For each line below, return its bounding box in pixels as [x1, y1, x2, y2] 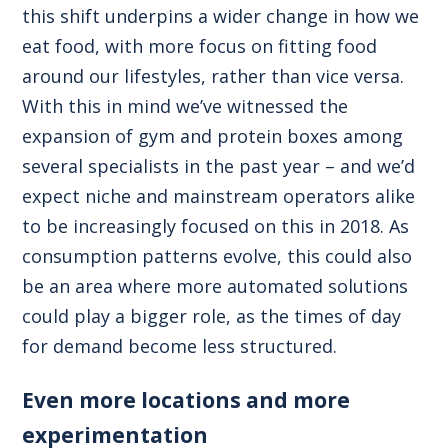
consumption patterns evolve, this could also [22, 243, 413, 268]
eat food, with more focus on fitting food [22, 33, 378, 58]
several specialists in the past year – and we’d [22, 153, 416, 178]
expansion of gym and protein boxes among [22, 123, 404, 148]
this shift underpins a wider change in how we [22, 3, 420, 28]
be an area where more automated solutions [22, 273, 409, 298]
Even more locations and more [22, 385, 351, 415]
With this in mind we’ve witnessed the [22, 93, 349, 118]
